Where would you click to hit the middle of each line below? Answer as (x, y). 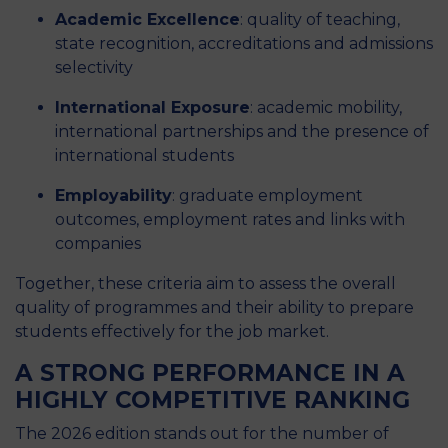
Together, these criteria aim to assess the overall (205, 283)
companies (98, 243)
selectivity (94, 67)
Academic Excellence (147, 19)
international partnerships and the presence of (242, 131)
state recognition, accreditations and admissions (244, 43)
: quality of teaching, (320, 19)
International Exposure (152, 107)
